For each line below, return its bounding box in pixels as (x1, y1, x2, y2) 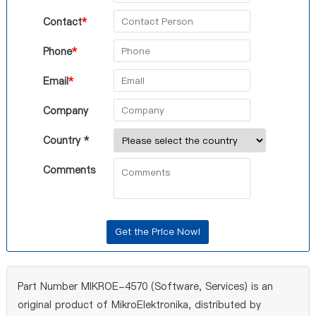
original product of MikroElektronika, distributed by (17, 298, 261, 312)
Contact (42, 15, 82, 29)
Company (42, 104, 88, 118)
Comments (42, 163, 95, 177)
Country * (42, 133, 89, 147)
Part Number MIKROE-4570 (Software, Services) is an (17, 279, 273, 293)
